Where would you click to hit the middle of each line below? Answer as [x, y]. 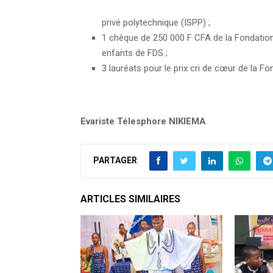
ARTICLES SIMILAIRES [130, 199]
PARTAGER [115, 161]
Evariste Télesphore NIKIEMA [143, 122]
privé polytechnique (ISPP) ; [156, 23]
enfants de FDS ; [135, 53]
